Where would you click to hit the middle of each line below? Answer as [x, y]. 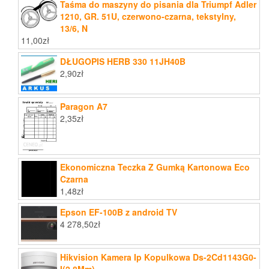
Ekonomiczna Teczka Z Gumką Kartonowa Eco [155, 167]
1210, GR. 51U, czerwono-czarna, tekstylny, [148, 17]
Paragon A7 [84, 107]
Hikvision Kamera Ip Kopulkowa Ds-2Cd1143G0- [158, 257]
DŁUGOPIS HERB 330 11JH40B [123, 62]
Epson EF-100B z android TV [119, 212]
